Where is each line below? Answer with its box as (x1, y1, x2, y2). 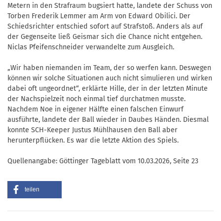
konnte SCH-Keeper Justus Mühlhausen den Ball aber (7, 126, 178, 135)
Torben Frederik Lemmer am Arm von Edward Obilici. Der (7, 12, 190, 21)
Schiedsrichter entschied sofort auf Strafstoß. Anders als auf (7, 22, 203, 31)
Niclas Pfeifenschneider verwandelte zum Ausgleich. (7, 43, 174, 52)
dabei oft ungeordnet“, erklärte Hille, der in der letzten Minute (7, 84, 208, 93)
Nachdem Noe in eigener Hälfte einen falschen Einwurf (7, 105, 184, 114)
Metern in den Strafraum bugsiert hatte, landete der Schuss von (7, 1, 212, 10)
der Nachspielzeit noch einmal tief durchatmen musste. (7, 95, 185, 104)
